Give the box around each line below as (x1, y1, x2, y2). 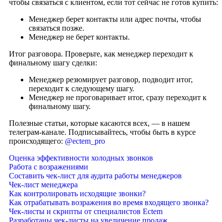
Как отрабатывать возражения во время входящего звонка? (9, 198, 209, 207)
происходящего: (9, 136, 65, 145)
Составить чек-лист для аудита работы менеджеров (9, 171, 182, 180)
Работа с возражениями (9, 162, 88, 171)
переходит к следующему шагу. (29, 84, 134, 93)
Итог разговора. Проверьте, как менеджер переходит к (9, 49, 193, 58)
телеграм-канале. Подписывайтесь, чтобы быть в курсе (9, 127, 196, 136)
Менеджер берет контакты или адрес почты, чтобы (29, 14, 201, 23)
